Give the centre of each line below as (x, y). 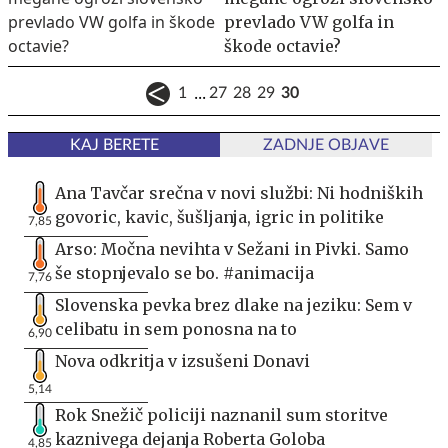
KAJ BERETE (114, 145)
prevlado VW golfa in (309, 22)
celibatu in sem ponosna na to (176, 329)
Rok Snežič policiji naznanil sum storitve (221, 414)
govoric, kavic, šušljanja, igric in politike (219, 217)
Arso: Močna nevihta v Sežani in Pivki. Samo (232, 249)
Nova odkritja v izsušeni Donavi (182, 361)
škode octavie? (282, 46)
